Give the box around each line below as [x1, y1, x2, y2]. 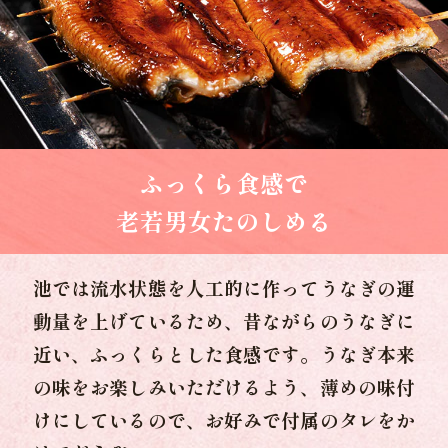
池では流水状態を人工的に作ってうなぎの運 [32, 273, 416, 301]
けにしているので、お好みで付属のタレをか [32, 405, 416, 433]
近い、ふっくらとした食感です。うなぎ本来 [32, 339, 416, 367]
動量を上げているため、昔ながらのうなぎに [32, 306, 416, 334]
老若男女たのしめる [116, 202, 332, 238]
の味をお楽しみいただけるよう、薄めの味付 [32, 372, 416, 400]
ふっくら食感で [140, 164, 308, 200]
